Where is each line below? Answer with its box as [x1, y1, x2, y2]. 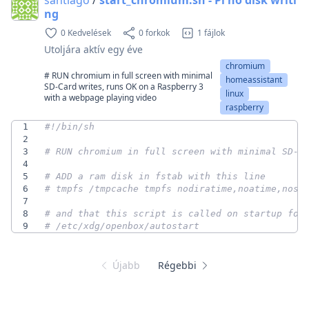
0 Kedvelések [61, 26, 111, 39]
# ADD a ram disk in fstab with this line [45, 170, 266, 181]
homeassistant [226, 73, 283, 86]
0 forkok [139, 26, 170, 39]
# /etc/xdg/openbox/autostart [45, 220, 199, 231]
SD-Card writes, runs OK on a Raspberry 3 [44, 80, 203, 92]
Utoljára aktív [44, 42, 108, 56]
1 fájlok [197, 26, 225, 39]
